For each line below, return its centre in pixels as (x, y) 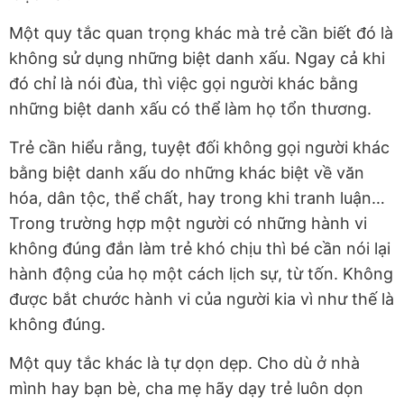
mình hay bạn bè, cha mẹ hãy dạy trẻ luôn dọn (186, 388)
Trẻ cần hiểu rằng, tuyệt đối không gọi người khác (199, 147)
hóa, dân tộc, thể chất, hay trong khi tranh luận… (197, 197)
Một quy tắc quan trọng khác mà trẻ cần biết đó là (201, 32)
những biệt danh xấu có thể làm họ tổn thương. (190, 108)
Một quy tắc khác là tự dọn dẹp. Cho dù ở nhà (184, 363)
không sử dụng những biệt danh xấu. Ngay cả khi (197, 58)
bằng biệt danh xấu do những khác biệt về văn (187, 172)
